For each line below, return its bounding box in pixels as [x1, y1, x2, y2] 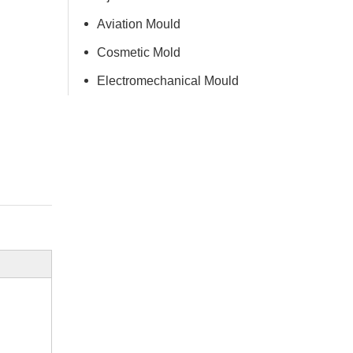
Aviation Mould [97, 17, 180, 31]
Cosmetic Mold [97, 46, 180, 59]
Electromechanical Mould [97, 74, 239, 87]
